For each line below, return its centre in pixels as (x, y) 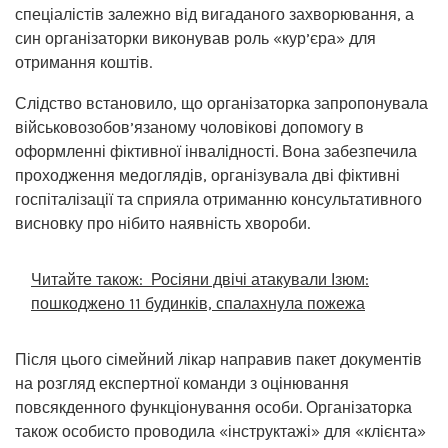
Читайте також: (87, 279)
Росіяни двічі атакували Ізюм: (260, 279)
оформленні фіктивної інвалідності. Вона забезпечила (216, 151)
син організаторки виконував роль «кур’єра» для (195, 38)
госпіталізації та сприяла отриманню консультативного (218, 199)
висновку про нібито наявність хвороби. (162, 223)
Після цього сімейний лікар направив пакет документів (218, 359)
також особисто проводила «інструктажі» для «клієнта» (220, 431)
